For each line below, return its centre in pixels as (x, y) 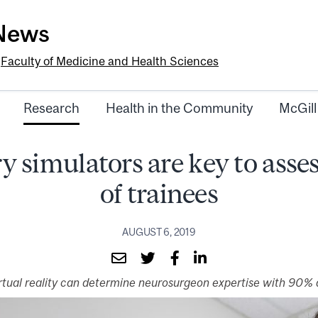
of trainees (159, 194)
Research (51, 108)
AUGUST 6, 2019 (159, 232)
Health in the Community (179, 108)
